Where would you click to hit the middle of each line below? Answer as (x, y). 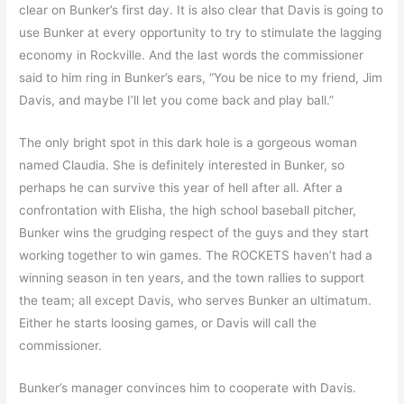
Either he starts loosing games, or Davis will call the (168, 323)
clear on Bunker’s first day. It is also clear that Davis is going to (202, 10)
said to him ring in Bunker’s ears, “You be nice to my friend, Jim (201, 78)
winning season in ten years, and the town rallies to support (192, 278)
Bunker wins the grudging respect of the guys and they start (194, 233)
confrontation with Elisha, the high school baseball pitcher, (188, 211)
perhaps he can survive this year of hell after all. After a (181, 188)
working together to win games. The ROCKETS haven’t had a (196, 256)
